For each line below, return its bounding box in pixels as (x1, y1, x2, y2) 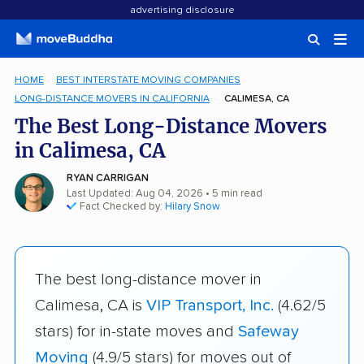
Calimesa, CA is (35, 297, 146, 314)
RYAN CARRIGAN (67, 173, 149, 184)
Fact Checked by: (80, 201, 165, 212)
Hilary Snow (165, 201, 220, 212)
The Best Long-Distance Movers (15, 114, 327, 139)
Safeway (238, 323, 299, 340)
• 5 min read (203, 188, 262, 199)
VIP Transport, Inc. (146, 297, 274, 314)
